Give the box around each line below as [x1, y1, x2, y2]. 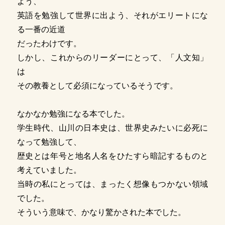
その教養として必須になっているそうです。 [17, 81, 178, 90]
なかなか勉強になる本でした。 [17, 109, 130, 119]
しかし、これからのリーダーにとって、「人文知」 [17, 53, 208, 62]
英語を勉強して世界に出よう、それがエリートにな [17, 11, 208, 20]
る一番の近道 [17, 25, 65, 34]
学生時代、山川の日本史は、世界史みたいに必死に [17, 124, 208, 133]
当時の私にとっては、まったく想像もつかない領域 [17, 180, 208, 189]
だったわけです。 [17, 39, 81, 48]
